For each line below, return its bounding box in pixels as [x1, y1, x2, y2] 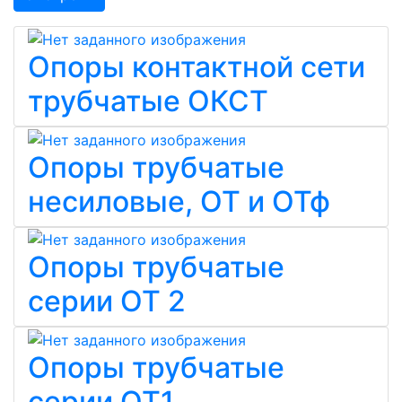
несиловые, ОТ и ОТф [28, 183, 330, 219]
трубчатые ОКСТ [28, 83, 268, 118]
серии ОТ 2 [28, 284, 186, 319]
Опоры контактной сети [28, 48, 365, 84]
